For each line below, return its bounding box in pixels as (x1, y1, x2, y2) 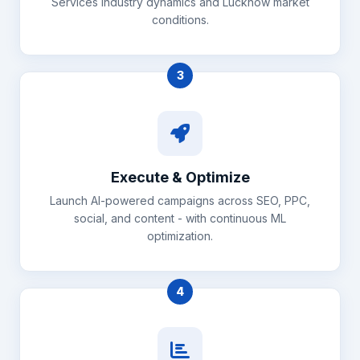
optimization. (147, 229, 213, 243)
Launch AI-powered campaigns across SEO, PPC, (50, 194, 310, 207)
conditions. (151, 13, 209, 27)
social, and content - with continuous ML (74, 211, 286, 225)
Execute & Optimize (110, 169, 250, 186)
